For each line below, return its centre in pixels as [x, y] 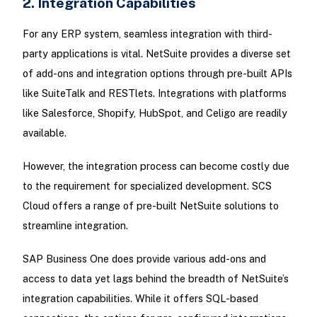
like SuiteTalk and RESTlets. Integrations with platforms [154, 93]
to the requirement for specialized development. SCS [147, 186]
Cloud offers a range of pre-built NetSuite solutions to [150, 206]
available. [44, 132]
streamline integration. [75, 225]
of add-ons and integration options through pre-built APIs [157, 73]
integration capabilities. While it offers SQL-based [140, 299]
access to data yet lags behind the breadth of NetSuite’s [155, 279]
